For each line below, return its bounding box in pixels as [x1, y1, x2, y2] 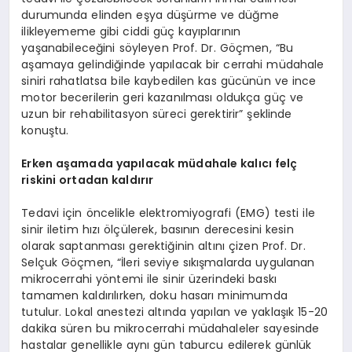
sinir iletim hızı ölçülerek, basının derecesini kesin [21, 221, 294, 237]
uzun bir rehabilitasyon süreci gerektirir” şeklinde [21, 105, 292, 122]
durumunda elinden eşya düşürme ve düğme [21, 6, 279, 23]
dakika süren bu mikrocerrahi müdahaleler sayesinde [21, 320, 320, 336]
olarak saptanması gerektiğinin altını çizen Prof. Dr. [21, 237, 306, 254]
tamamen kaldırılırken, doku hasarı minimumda [21, 287, 288, 303]
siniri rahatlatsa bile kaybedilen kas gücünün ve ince [21, 72, 317, 89]
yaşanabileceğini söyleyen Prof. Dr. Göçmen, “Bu [21, 39, 294, 56]
